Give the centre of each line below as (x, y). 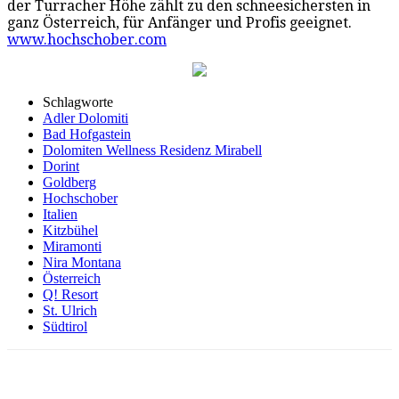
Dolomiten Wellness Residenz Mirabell (152, 150)
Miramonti (72, 246)
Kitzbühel (70, 230)
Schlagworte (78, 102)
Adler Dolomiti (85, 118)
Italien (60, 214)
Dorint (61, 166)
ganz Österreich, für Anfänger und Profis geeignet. (181, 22)
